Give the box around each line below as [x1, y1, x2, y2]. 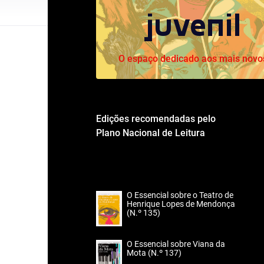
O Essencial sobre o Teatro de [127, 190, 233, 200]
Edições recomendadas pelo [96, 113, 216, 124]
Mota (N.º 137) [127, 248, 181, 258]
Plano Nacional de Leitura [96, 127, 205, 138]
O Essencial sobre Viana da [127, 239, 225, 249]
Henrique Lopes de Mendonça [127, 199, 235, 209]
